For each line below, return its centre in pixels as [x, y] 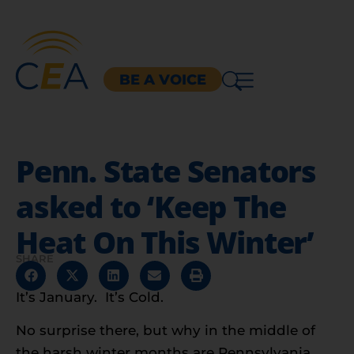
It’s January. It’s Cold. [90, 297]
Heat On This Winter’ [165, 241]
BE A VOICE [162, 79]
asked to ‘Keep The [151, 206]
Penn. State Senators [166, 170]
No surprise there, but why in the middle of [166, 331]
